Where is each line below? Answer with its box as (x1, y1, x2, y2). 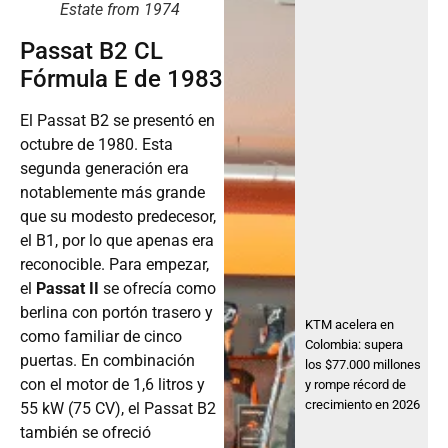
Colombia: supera (305, 337, 404, 353)
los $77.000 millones (305, 357, 422, 373)
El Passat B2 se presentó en (20, 110, 215, 130)
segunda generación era (20, 158, 189, 178)
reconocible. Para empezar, (20, 254, 209, 274)
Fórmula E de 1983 (20, 64, 223, 93)
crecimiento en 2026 (305, 397, 421, 413)
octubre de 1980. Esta (20, 134, 173, 154)
